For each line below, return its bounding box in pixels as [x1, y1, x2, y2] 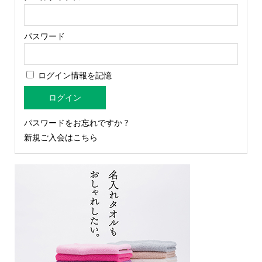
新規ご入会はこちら [23, 132, 98, 143]
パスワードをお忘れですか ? [23, 117, 128, 129]
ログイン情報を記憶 [35, 70, 112, 81]
